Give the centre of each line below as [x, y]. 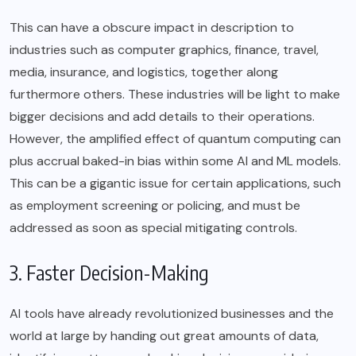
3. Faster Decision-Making [109, 273]
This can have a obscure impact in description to [152, 28]
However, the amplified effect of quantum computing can [175, 139]
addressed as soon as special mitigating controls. [153, 228]
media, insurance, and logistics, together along [144, 72]
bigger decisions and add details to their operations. [162, 117]
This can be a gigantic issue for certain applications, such [175, 184]
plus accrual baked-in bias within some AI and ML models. [175, 161]
